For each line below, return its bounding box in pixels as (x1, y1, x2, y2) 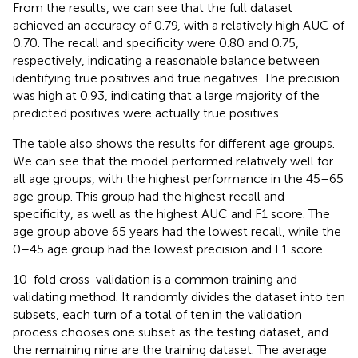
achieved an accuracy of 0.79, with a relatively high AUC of (13, 18, 344, 34)
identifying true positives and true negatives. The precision (13, 70, 340, 86)
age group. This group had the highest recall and (13, 189, 284, 205)
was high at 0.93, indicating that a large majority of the (13, 88, 320, 104)
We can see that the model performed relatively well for (13, 153, 333, 169)
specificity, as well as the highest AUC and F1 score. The (13, 206, 330, 222)
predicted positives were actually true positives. (13, 105, 281, 121)
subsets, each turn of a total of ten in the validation (13, 307, 302, 323)
